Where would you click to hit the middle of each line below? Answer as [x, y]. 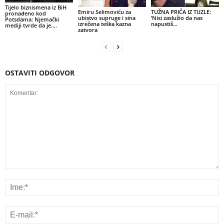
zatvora [87, 29]
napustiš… [164, 23]
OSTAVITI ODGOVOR [40, 72]
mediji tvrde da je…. [31, 25]
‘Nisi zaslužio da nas [176, 17]
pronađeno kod [25, 13]
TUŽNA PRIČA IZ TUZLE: [181, 11]
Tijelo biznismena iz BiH [36, 7]
